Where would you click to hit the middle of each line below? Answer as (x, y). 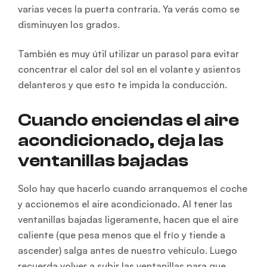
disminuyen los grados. (69, 24)
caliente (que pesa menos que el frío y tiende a (122, 235)
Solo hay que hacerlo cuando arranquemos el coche (133, 188)
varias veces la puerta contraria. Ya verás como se (129, 9)
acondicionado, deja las (121, 140)
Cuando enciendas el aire (128, 120)
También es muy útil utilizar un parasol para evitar (128, 53)
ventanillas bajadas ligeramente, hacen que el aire (128, 219)
